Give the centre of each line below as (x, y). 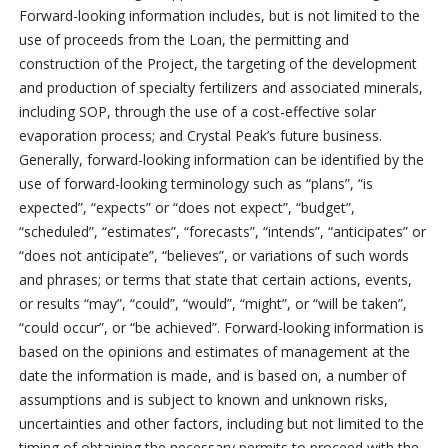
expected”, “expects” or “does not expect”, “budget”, (186, 208)
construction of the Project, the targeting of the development (217, 64)
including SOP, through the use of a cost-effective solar (197, 112)
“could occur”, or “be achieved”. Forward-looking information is (221, 328)
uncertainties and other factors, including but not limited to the (221, 424)
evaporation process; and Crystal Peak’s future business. (200, 136)
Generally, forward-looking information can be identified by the (221, 160)
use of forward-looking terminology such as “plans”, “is (195, 184)
